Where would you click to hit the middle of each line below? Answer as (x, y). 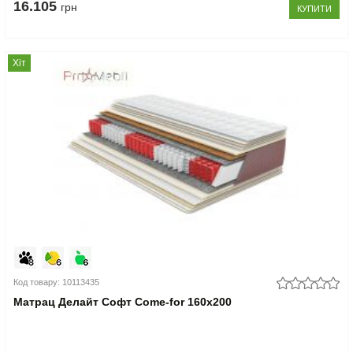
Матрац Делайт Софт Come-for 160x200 (123, 301)
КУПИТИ (314, 8)
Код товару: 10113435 (57, 282)
